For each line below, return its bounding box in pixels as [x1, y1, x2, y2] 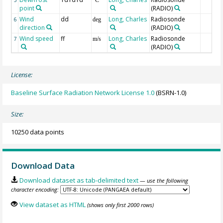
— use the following [139, 177, 188, 185]
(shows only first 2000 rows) [87, 201, 154, 209]
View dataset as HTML [19, 200, 86, 209]
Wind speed [19, 34, 54, 43]
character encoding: [11, 186, 59, 194]
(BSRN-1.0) [154, 88, 187, 97]
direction [19, 23, 45, 32]
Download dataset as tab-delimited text [19, 176, 138, 185]
